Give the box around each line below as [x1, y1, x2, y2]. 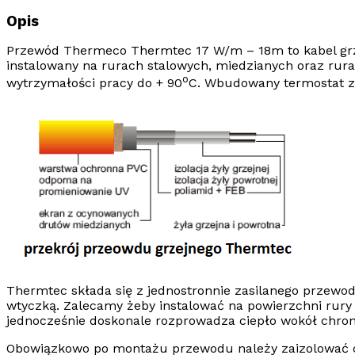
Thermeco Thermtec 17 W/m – [63, 43, 254, 59]
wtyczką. [6, 298, 63, 314]
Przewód [6, 43, 63, 59]
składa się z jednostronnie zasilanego [67, 283, 303, 299]
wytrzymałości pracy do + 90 [6, 75, 182, 91]
